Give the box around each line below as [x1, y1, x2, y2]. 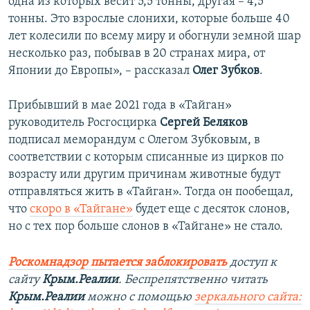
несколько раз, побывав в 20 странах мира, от [8, 46, 265, 60]
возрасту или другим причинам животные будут [8, 167, 280, 181]
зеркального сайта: [194, 290, 302, 304]
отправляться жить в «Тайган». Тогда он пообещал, [8, 185, 293, 199]
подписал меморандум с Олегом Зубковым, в [8, 133, 260, 147]
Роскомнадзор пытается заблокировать [8, 255, 227, 269]
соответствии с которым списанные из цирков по [8, 150, 284, 164]
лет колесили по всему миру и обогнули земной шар [8, 29, 301, 43]
